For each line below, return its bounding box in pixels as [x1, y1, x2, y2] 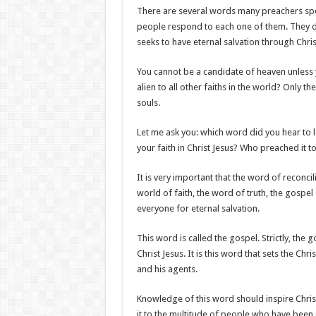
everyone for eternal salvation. [136, 203, 260, 214]
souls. [136, 97, 160, 108]
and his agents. [136, 264, 197, 274]
